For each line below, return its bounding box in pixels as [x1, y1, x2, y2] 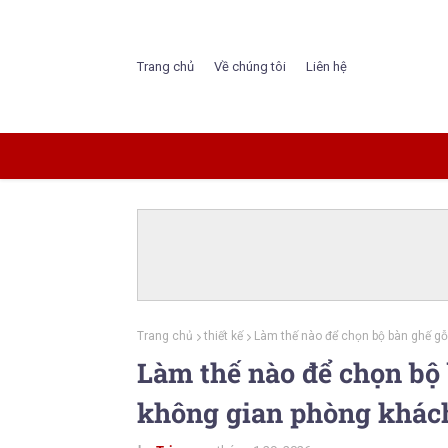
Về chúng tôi [214, 58, 286, 74]
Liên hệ [306, 58, 347, 74]
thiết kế [204, 329, 243, 343]
